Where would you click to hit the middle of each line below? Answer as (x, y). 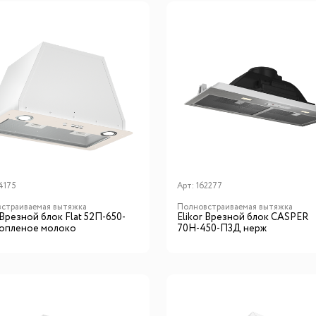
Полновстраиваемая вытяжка (235, 207)
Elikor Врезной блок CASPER (242, 217)
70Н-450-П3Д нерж (221, 228)
